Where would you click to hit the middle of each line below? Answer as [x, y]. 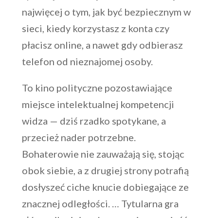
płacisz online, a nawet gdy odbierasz [102, 45]
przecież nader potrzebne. [79, 137]
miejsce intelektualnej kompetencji [98, 104]
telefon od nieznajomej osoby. [87, 61]
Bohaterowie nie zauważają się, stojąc [103, 154]
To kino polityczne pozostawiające [97, 87]
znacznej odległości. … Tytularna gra [100, 203]
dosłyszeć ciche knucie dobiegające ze [105, 187]
